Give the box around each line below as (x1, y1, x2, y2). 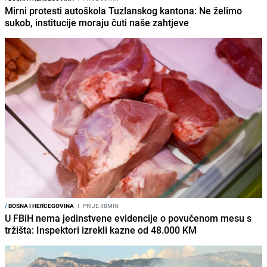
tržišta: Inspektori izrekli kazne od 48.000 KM (5, 223, 197, 237)
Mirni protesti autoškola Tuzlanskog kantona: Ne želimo (5, 4, 242, 18)
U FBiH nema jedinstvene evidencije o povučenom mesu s (5, 211, 252, 225)
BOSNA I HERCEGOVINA (7, 201, 74, 210)
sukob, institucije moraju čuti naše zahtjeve (5, 16, 189, 30)
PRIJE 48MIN (82, 201, 119, 210)
